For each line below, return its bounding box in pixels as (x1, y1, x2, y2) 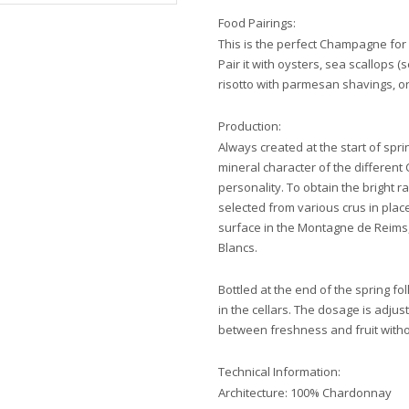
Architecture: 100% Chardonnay (218, 384, 392, 401)
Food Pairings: (218, 15, 296, 31)
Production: (218, 118, 281, 134)
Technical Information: (218, 363, 341, 380)
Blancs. (218, 239, 257, 256)
